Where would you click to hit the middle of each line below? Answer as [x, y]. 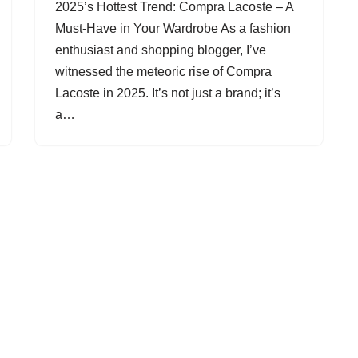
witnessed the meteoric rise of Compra [163, 72]
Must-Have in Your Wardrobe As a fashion [173, 28]
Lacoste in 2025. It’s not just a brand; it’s [168, 93]
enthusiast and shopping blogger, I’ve [161, 50]
